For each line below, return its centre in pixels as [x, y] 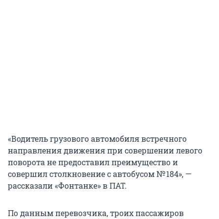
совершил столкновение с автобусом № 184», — [100, 174]
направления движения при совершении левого [105, 151]
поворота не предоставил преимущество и [93, 162]
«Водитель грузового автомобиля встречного [97, 139]
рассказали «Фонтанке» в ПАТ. [67, 186]
